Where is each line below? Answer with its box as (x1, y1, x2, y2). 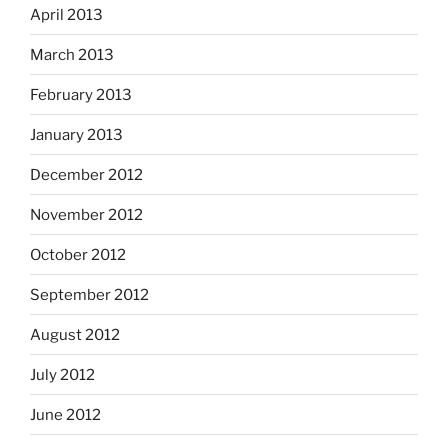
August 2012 (30, 325, 120, 344)
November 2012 (30, 205, 143, 224)
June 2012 (30, 405, 101, 424)
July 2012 (30, 365, 95, 384)
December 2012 (30, 165, 143, 184)
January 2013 (30, 125, 123, 144)
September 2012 (30, 285, 149, 304)
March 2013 (30, 45, 114, 64)
